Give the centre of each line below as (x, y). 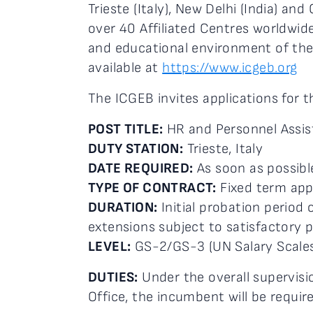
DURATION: (123, 208)
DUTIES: (113, 277)
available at (125, 68)
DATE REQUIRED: (141, 168)
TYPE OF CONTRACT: (152, 188)
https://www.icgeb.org (230, 68)
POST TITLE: (126, 129)
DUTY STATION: (136, 149)
